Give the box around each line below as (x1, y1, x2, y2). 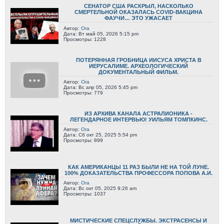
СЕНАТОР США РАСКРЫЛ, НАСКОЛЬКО (83, 3, 193, 9)
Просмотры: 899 (63, 137, 103, 143)
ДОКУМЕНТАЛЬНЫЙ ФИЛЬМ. (98, 68, 178, 75)
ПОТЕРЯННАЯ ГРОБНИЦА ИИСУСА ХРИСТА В (75, 56, 201, 63)
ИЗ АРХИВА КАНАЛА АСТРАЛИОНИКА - (84, 110, 192, 116)
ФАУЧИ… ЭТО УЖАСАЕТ (104, 15, 172, 21)
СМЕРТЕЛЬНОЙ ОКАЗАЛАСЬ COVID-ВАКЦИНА (74, 9, 202, 15)
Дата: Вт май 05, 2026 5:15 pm (63, 30, 138, 36)
